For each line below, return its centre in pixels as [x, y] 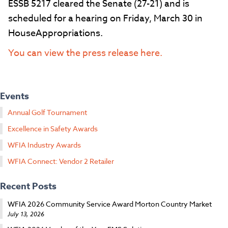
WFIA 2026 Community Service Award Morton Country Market [110, 204]
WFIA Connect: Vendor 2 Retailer [61, 161]
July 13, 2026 [26, 215]
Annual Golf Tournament [47, 112]
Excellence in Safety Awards [53, 129]
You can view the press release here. [85, 53]
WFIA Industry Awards [44, 145]
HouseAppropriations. [55, 34]
